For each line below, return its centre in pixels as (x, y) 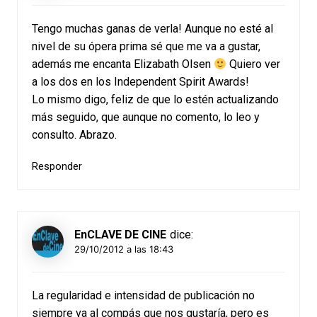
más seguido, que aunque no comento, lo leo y (145, 117)
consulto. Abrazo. (74, 135)
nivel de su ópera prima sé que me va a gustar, (146, 47)
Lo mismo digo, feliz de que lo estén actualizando (155, 100)
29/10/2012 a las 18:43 (123, 249)
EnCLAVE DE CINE (120, 235)
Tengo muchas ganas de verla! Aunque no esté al (152, 29)
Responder (57, 167)
